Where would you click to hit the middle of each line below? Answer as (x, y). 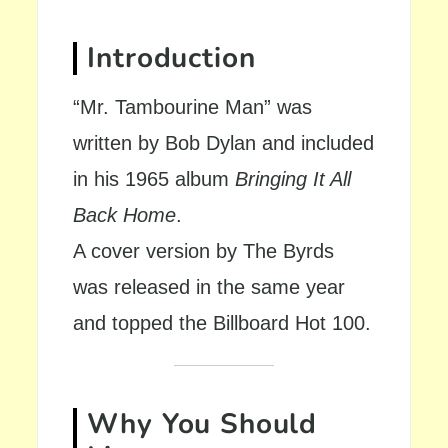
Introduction (171, 58)
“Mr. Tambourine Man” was (193, 107)
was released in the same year (209, 287)
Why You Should (202, 424)
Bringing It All (293, 179)
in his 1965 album (154, 179)
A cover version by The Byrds (204, 251)
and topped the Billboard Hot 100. (222, 323)
